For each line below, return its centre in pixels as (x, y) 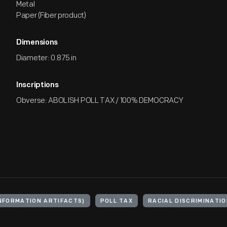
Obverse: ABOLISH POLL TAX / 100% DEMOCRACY (100, 101)
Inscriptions (37, 85)
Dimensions (37, 43)
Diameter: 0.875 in (46, 58)
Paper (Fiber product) (51, 15)
